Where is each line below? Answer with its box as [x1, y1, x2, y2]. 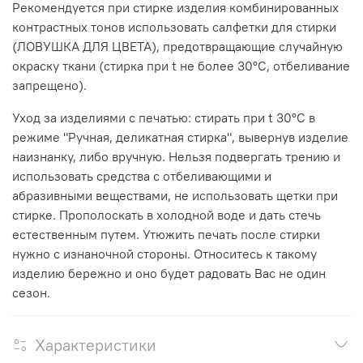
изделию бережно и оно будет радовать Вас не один [12, 264, 326, 281]
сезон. [12, 284, 50, 301]
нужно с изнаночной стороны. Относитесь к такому [12, 245, 317, 262]
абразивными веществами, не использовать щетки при [12, 186, 338, 203]
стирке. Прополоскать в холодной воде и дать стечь [12, 206, 321, 223]
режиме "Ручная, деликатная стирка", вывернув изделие [12, 128, 348, 145]
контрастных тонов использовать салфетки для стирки [12, 18, 336, 35]
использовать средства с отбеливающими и [12, 167, 271, 184]
